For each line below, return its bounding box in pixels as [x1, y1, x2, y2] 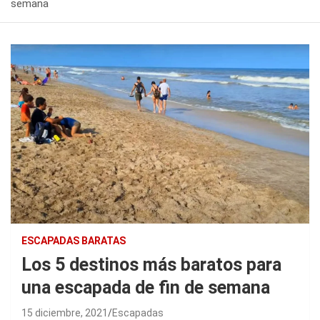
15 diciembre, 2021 [21, 306, 108, 319]
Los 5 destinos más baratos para [21, 254, 281, 275]
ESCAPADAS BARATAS [21, 234, 126, 246]
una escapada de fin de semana [21, 276, 270, 298]
